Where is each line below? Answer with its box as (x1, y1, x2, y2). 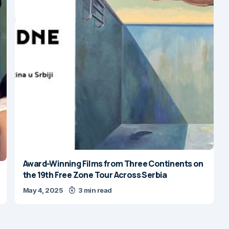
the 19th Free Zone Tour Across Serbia (23, 169, 167, 181)
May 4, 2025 (23, 186, 63, 195)
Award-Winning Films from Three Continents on (23, 158, 203, 170)
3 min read (78, 186, 112, 195)
